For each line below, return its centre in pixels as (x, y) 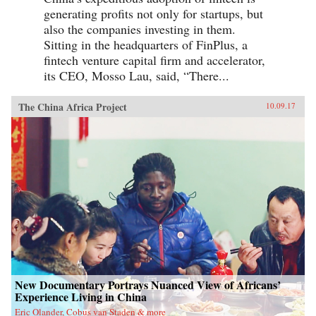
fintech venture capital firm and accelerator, (154, 60)
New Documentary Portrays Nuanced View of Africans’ (148, 284)
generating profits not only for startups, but (153, 13)
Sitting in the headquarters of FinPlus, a (146, 44)
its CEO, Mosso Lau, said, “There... (136, 75)
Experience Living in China (81, 296)
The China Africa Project (73, 107)
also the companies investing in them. (140, 29)
